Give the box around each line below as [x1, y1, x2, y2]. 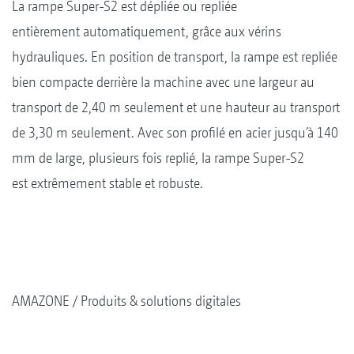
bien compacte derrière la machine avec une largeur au [12, 73, 314, 90]
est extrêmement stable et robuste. [12, 174, 203, 191]
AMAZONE [12, 292, 70, 309]
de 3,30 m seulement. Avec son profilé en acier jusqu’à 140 [12, 123, 338, 141]
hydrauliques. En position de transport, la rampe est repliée [12, 47, 337, 65]
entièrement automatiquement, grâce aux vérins [12, 22, 281, 40]
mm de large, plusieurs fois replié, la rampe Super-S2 [12, 149, 304, 166]
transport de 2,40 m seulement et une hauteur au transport [12, 98, 340, 115]
